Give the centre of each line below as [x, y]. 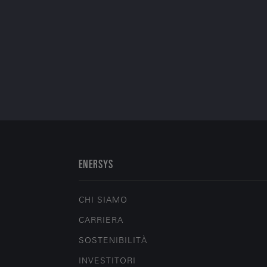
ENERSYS [96, 163]
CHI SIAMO [103, 200]
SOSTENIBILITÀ [113, 240]
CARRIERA [101, 220]
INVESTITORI [108, 260]
